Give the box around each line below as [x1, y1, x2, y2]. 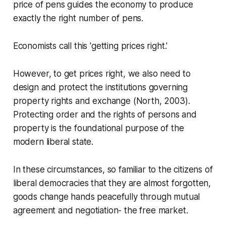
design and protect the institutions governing [13, 82, 188, 93]
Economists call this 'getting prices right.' [13, 41, 168, 51]
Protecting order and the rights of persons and [13, 109, 197, 120]
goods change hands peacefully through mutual [13, 192, 200, 202]
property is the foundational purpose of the [13, 123, 184, 134]
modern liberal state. [13, 137, 94, 147]
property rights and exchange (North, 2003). [13, 96, 190, 106]
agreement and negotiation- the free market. [13, 205, 188, 216]
